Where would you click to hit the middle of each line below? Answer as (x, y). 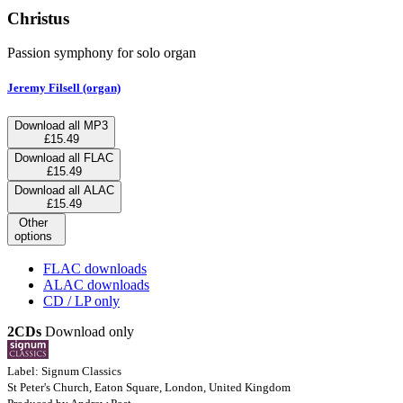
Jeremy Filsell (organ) (64, 88)
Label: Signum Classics (64, 371)
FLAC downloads (95, 268)
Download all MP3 (61, 125)
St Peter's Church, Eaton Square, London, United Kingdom (149, 387)
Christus (38, 18)
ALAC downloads (96, 284)
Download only (88, 331)
